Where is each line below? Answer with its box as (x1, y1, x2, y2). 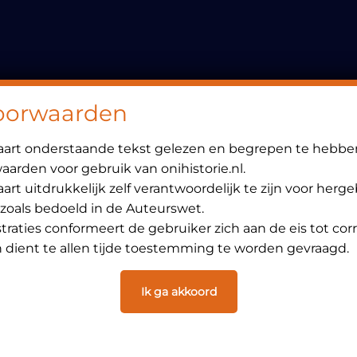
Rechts (43, 48, 112, 72)
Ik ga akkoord (140, 284, 217, 299)
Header (43, 24, 117, 48)
